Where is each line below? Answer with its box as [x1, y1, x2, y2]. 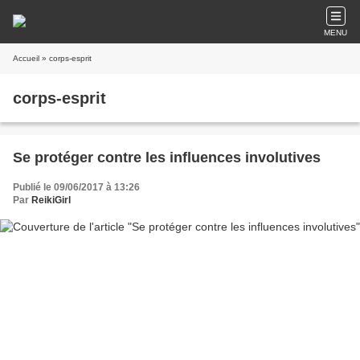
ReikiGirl [31, 194, 71, 206]
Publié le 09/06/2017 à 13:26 [13, 182, 140, 193]
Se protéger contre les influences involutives [13, 149, 321, 166]
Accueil [13, 54, 39, 63]
